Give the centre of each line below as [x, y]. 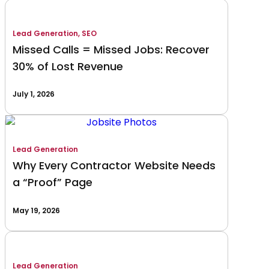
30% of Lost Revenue [68, 66]
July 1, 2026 [34, 94]
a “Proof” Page [53, 183]
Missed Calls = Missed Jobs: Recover [111, 49]
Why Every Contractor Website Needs [114, 166]
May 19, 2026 [36, 210]
